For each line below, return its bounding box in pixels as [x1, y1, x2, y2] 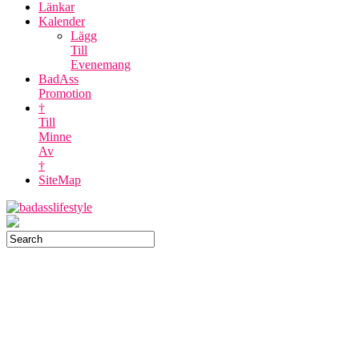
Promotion [38, 87, 91, 100]
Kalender [38, 14, 85, 28]
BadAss [38, 72, 79, 86]
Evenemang [71, 58, 131, 71]
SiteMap [38, 173, 81, 187]
